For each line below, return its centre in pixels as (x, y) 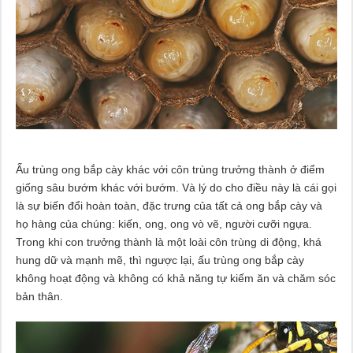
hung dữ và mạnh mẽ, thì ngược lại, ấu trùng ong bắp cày (160, 260)
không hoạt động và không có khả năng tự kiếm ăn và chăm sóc (175, 279)
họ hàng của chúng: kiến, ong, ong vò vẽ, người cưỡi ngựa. (163, 224)
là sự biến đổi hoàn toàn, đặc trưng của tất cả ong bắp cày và (169, 206)
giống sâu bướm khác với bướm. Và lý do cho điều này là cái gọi (176, 188)
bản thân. (39, 297)
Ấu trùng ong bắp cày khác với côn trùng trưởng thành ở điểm (170, 170)
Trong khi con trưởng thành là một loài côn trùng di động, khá (168, 242)
